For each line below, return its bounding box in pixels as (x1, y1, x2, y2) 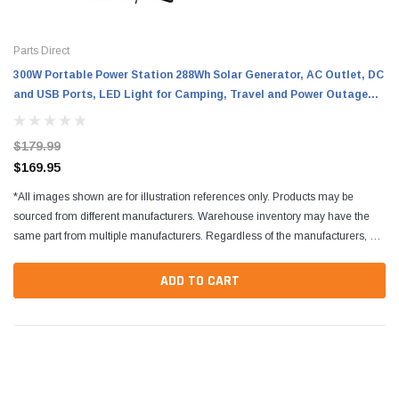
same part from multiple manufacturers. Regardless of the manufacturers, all (13, 229, 381, 242)
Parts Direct (13, 44, 69, 57)
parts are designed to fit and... (13, 248, 155, 262)
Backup (13, 107, 55, 120)
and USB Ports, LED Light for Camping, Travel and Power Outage (13, 87, 368, 101)
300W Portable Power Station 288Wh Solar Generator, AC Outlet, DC (13, 68, 384, 81)
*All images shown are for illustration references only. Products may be (13, 190, 354, 203)
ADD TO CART (159, 272, 240, 291)
